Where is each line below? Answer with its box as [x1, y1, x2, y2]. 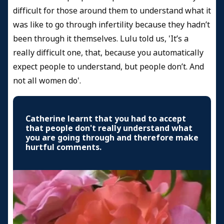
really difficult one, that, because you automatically [13, 46, 203, 58]
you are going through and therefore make [25, 131, 198, 143]
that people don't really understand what [25, 122, 192, 134]
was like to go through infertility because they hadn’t [13, 18, 210, 30]
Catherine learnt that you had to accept [25, 112, 186, 124]
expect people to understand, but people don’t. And [13, 60, 204, 72]
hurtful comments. [25, 141, 101, 153]
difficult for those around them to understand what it [13, 4, 211, 16]
